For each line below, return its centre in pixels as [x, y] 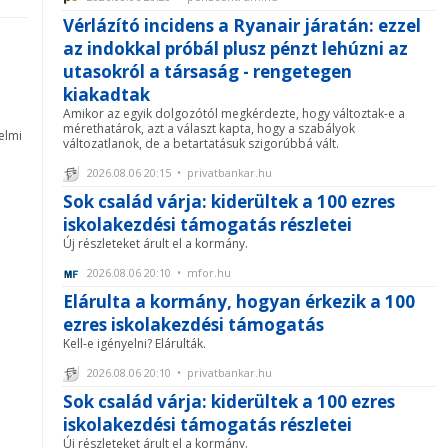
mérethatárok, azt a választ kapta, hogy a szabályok [209, 129]
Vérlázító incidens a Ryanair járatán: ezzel [242, 26]
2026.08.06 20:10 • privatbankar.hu [178, 373]
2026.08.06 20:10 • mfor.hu [157, 273]
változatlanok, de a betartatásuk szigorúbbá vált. [201, 144]
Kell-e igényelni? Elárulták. [134, 344]
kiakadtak [106, 95]
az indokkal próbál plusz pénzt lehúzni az [235, 49]
